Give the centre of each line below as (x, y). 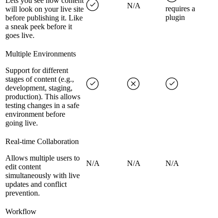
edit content (23, 167)
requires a (180, 9)
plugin (175, 18)
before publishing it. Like (44, 18)
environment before (35, 114)
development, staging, (39, 88)
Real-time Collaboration (42, 142)
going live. (22, 123)
